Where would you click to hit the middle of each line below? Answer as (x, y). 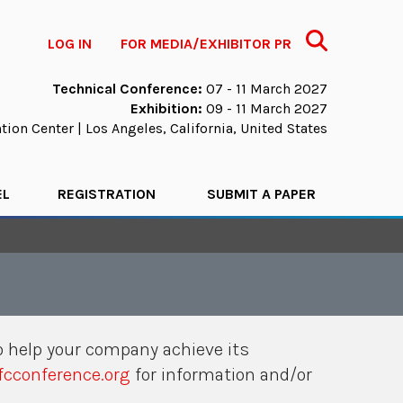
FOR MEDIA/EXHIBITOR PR (206, 44)
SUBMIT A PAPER (261, 194)
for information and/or (221, 375)
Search (327, 38)
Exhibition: (166, 108)
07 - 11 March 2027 (265, 89)
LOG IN (70, 44)
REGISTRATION (107, 194)
